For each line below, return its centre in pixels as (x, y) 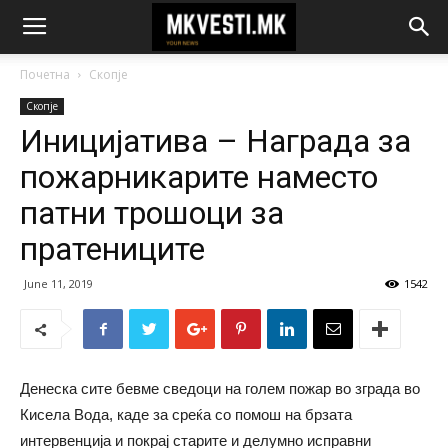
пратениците (112, 249)
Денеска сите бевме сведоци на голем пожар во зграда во (220, 388)
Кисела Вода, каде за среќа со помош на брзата (186, 414)
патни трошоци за (152, 213)
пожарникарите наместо (199, 177)
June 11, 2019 (58, 283)
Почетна (45, 74)
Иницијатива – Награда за (215, 141)
